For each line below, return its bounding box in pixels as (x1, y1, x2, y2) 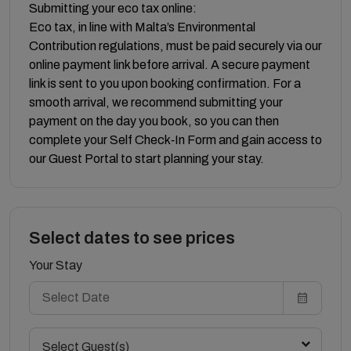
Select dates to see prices (29, 228, 235, 248)
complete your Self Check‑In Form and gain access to (29, 132, 322, 147)
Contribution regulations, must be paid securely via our (29, 38, 322, 52)
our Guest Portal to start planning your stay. (29, 151, 264, 165)
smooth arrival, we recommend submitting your (29, 95, 283, 109)
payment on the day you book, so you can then (29, 114, 279, 128)
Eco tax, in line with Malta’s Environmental (29, 20, 255, 34)
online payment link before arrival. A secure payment (29, 57, 310, 71)
